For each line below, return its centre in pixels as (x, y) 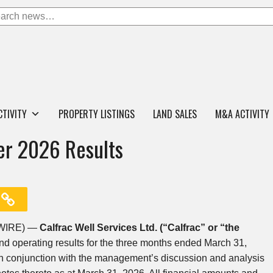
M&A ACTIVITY (242, 114)
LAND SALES (175, 114)
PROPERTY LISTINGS (97, 114)
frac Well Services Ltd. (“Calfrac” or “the (147, 228)
